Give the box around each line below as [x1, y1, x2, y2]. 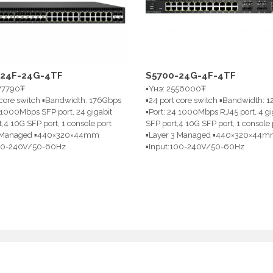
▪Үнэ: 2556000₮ [145, 83, 206, 93]
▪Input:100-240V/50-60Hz [145, 141, 244, 151]
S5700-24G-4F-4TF [145, 69, 236, 81]
